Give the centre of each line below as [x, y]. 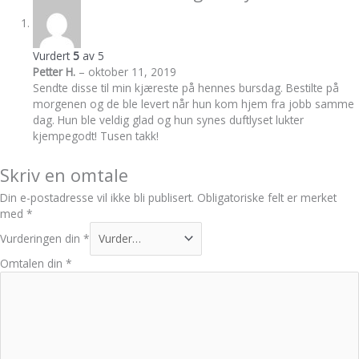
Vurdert [53, 56]
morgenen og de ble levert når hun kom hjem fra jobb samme [194, 104]
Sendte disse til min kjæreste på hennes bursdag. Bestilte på [186, 88]
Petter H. [56, 72]
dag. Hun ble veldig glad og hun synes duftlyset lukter [169, 120]
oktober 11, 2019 [133, 72]
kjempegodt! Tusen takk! [96, 136]
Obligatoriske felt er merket [267, 197]
